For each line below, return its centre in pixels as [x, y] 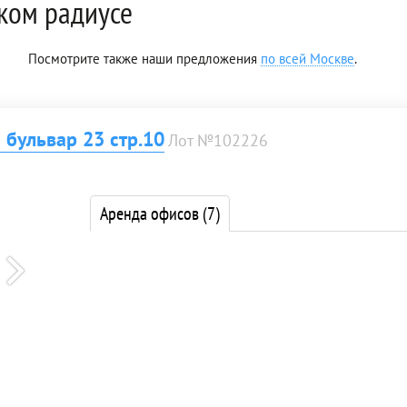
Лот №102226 [218, 140]
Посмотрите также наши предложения [144, 58]
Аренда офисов [151, 213]
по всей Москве [308, 58]
